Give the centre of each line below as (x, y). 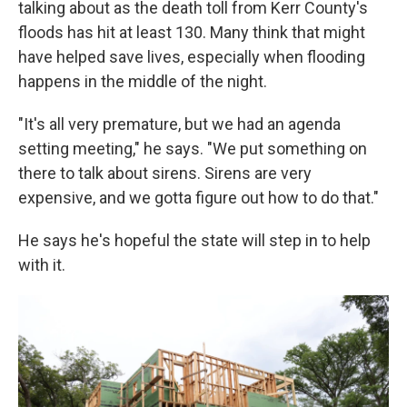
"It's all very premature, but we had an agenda (179, 124)
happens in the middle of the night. (143, 81)
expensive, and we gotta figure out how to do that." (199, 198)
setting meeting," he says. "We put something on (193, 149)
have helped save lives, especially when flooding (192, 57)
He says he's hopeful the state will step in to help (194, 240)
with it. (42, 265)
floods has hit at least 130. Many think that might (192, 32)
